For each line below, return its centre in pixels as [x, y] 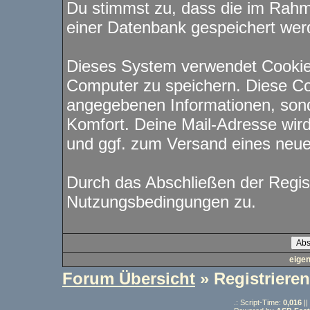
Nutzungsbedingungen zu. [161, 202]
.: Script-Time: [258, 302]
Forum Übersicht [129, 279]
